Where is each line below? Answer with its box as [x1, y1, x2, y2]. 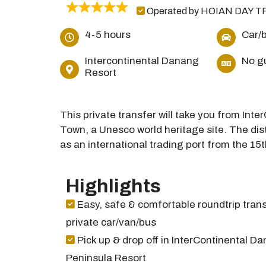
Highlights [65, 176, 161, 197]
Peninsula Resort [65, 252, 146, 264]
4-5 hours [84, 29, 131, 40]
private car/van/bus [65, 217, 156, 228]
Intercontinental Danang [84, 55, 199, 66]
